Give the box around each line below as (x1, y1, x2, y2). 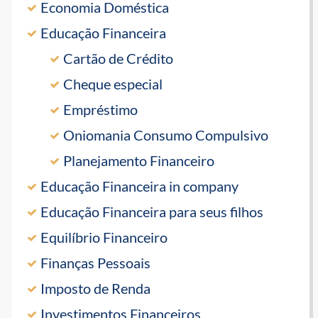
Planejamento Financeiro (63, 152, 215, 170)
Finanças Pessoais (40, 254, 151, 272)
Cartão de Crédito (63, 50, 174, 67)
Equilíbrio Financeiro (40, 229, 168, 246)
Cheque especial (63, 75, 163, 93)
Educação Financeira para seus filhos (40, 203, 264, 221)
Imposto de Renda (40, 280, 151, 297)
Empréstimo (63, 101, 138, 119)
